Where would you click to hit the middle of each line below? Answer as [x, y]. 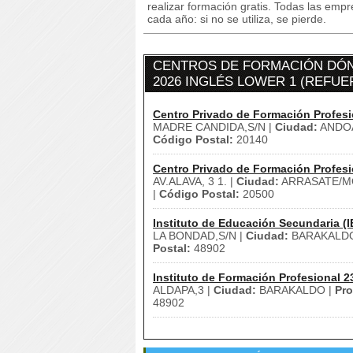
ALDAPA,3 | [183, 290]
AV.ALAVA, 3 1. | [195, 181]
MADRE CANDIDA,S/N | [214, 127]
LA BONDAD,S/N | [199, 236]
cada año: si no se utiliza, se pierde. [237, 19]
